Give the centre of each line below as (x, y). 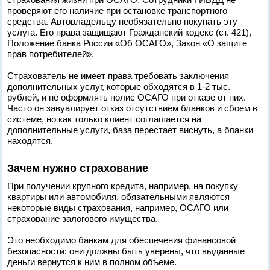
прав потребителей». (51, 54)
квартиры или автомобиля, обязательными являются (119, 197)
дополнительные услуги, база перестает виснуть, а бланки (130, 130)
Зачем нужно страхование (78, 168)
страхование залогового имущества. (83, 218)
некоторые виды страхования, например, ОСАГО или (118, 208)
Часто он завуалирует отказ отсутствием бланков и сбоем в (133, 108)
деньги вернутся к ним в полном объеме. (92, 262)
